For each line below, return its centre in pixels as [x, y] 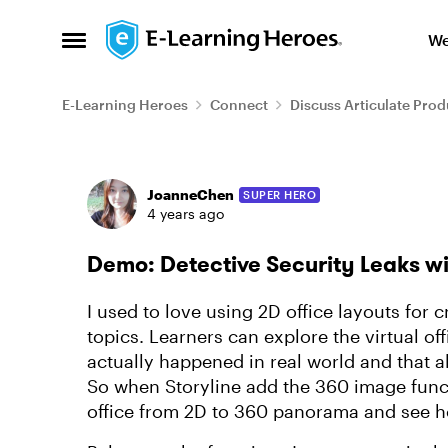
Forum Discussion [194, 173]
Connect [239, 104]
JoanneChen [190, 194]
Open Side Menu [131, 46]
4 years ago [185, 213]
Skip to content [184, 34]
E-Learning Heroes [125, 104]
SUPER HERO [279, 194]
